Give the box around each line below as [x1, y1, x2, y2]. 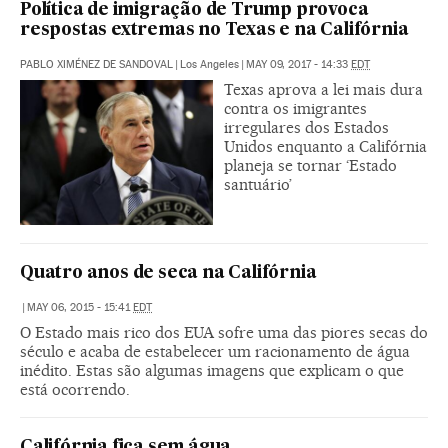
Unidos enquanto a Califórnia [224, 137, 427, 157]
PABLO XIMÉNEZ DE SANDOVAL [20, 58, 173, 72]
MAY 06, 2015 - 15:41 [27, 301, 133, 314]
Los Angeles [180, 58, 239, 72]
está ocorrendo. [20, 380, 130, 399]
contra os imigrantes [224, 99, 367, 119]
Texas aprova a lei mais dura [224, 80, 423, 100]
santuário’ [224, 175, 292, 195]
